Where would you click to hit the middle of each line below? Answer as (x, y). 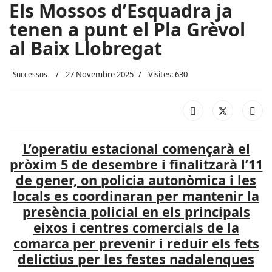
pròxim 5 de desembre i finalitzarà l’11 (136, 164)
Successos (30, 74)
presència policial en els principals (136, 212)
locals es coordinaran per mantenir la (136, 196)
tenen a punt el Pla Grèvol (127, 29)
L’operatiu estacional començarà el (136, 148)
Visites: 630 (168, 74)
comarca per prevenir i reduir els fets (136, 243)
